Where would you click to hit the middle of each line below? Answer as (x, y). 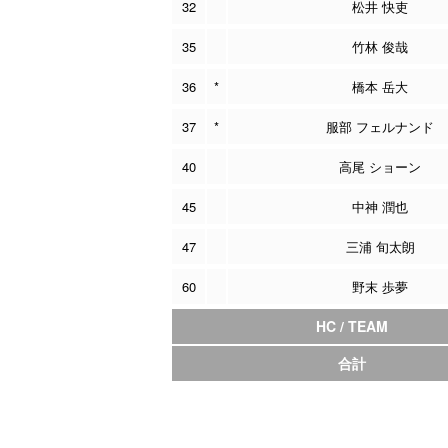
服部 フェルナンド (380, 126)
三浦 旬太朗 (380, 246)
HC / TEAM (352, 326)
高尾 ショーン (380, 166)
